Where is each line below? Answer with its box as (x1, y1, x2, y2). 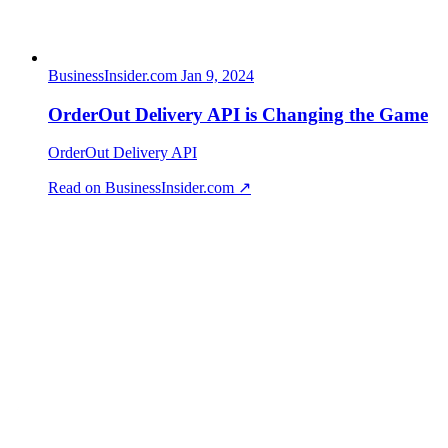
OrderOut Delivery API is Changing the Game (48, 103, 428, 125)
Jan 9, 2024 (181, 66, 254, 84)
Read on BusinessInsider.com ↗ (48, 179, 251, 197)
